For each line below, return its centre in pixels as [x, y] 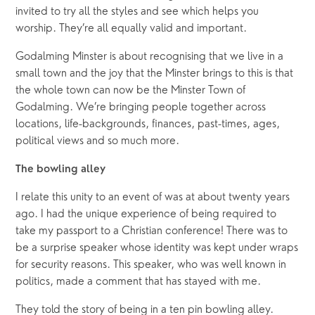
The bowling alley [61, 170]
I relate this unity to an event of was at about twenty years [153, 198]
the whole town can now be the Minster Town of [131, 91]
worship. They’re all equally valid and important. [131, 29]
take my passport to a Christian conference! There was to [152, 232]
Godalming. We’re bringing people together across [141, 108]
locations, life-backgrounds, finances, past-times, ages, [148, 125]
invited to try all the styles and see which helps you [137, 12]
